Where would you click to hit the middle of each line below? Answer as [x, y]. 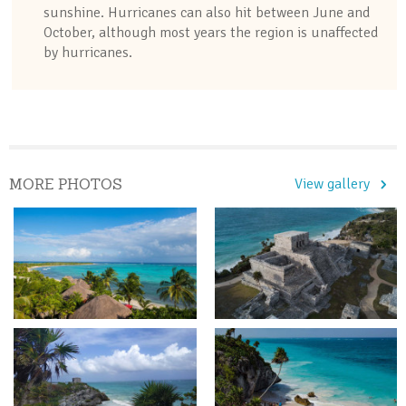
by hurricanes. [87, 53]
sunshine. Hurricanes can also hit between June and [206, 13]
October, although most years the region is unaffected [210, 33]
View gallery [332, 184]
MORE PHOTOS [66, 184]
